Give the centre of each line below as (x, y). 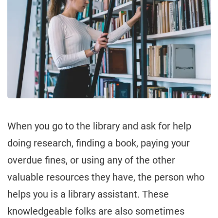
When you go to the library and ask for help (99, 126)
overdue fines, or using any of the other (91, 160)
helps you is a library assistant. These (88, 194)
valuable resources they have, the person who (106, 177)
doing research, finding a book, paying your (99, 143)
